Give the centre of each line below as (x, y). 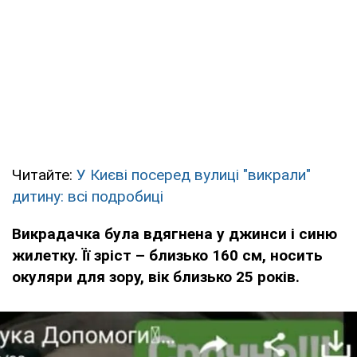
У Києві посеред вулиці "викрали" (194, 175)
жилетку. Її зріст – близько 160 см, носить (167, 255)
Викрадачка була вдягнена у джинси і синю (175, 233)
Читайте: (44, 175)
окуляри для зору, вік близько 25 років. (156, 277)
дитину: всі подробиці (88, 196)
